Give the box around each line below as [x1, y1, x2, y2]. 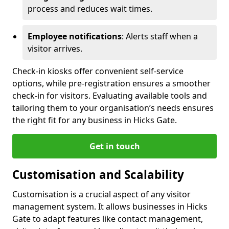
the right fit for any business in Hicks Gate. [12, 114, 177, 126]
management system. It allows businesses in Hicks [12, 201, 208, 213]
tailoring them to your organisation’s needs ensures [12, 102, 214, 114]
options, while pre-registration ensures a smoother [12, 78, 211, 89]
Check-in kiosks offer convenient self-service [12, 65, 184, 77]
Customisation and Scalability [12, 167, 184, 183]
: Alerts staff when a [122, 31, 198, 42]
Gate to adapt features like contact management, [12, 213, 203, 225]
